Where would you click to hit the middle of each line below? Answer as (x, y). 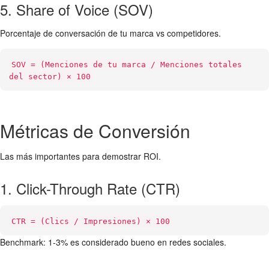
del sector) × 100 (50, 77)
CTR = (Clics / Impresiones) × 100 (91, 221)
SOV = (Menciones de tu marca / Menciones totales (127, 65)
